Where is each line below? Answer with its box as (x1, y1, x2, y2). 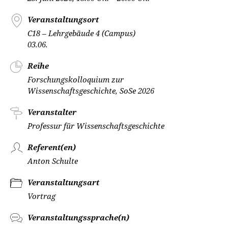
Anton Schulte (27, 156, 78, 166)
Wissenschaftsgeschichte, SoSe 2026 (27, 85, 154, 96)
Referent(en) (27, 142, 76, 152)
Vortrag (27, 191, 55, 201)
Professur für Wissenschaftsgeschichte (27, 121, 164, 131)
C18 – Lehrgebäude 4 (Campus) (27, 28, 135, 38)
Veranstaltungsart (27, 177, 99, 187)
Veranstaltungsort (27, 14, 99, 24)
